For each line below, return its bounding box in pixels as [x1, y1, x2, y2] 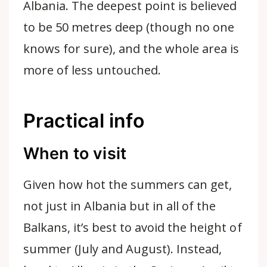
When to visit [23, 144, 127, 163]
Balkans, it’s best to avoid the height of [23, 219, 242, 235]
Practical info [23, 109, 144, 132]
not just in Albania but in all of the [23, 197, 216, 214]
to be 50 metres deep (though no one [23, 19, 235, 35]
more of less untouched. [23, 62, 162, 78]
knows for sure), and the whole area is [23, 41, 240, 57]
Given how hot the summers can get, [23, 176, 232, 193]
